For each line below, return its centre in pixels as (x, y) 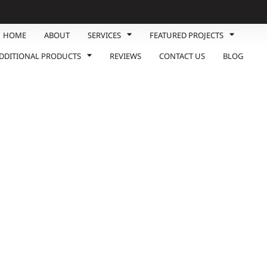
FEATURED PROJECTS (186, 37)
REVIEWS (125, 58)
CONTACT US (182, 58)
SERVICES (104, 37)
